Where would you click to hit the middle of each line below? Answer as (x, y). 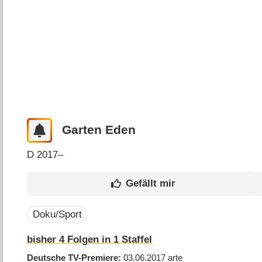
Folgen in (89, 240)
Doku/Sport (57, 215)
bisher (43, 240)
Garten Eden (99, 130)
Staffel (136, 240)
